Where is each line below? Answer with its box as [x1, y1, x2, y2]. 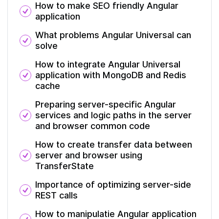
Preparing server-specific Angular [35, 99, 176, 109]
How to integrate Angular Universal [35, 59, 180, 69]
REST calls [35, 190, 78, 200]
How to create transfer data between [35, 139, 192, 150]
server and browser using [35, 150, 142, 160]
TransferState [35, 161, 94, 171]
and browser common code [35, 121, 150, 131]
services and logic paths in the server [35, 110, 192, 120]
